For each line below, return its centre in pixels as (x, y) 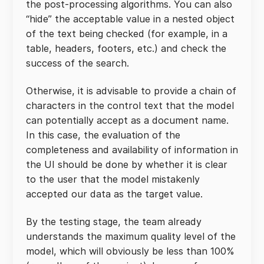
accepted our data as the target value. (116, 194)
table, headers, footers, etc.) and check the (126, 48)
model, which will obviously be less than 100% (130, 251)
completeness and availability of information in (132, 150)
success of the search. (79, 63)
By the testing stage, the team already (114, 222)
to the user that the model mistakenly (113, 179)
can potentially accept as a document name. (127, 120)
